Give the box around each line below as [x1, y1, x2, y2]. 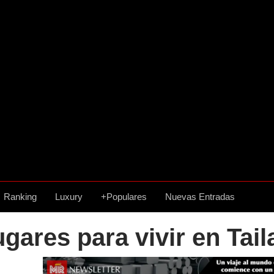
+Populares [101, 191, 147, 202]
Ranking [4, 191, 37, 202]
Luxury [55, 191, 83, 202]
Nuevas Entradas [165, 191, 235, 202]
